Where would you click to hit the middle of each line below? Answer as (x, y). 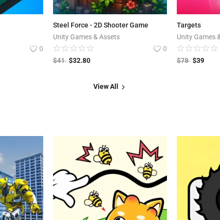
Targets (189, 25)
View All (107, 87)
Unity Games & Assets (86, 37)
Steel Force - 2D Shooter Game (101, 25)
